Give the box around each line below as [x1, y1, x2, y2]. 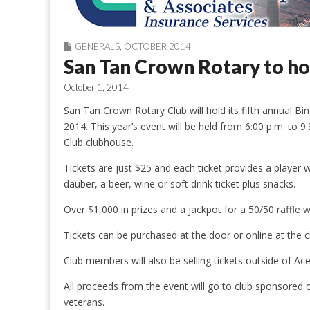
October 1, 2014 [64, 82, 129, 93]
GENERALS [75, 41, 120, 52]
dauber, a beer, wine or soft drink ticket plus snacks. [64, 177, 295, 190]
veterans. [64, 295, 104, 309]
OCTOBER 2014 [124, 41, 191, 52]
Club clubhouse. [64, 136, 134, 149]
